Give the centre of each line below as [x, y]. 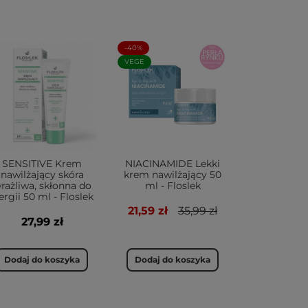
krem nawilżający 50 [173, 175]
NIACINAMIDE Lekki [173, 164]
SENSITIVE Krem [42, 164]
